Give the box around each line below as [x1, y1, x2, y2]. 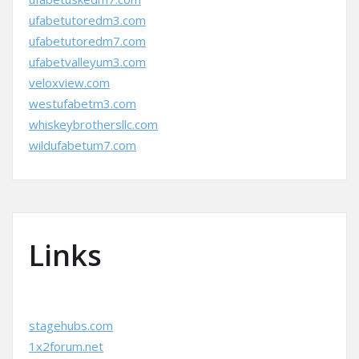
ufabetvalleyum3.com [29, 54, 146, 70]
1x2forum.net [29, 338, 103, 354]
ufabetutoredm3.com [29, 12, 146, 28]
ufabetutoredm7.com [29, 33, 146, 49]
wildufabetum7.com [29, 137, 136, 153]
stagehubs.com [29, 317, 113, 333]
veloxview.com [29, 75, 110, 91]
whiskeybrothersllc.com [29, 116, 158, 132]
